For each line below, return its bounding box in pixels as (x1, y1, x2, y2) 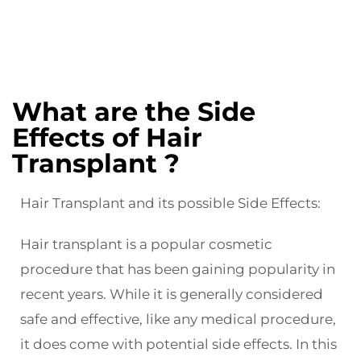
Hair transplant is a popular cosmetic (20, 236, 272, 253)
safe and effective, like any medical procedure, (20, 311, 336, 328)
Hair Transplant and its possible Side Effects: (20, 195, 321, 212)
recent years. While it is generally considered (20, 286, 323, 303)
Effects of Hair (12, 122, 202, 154)
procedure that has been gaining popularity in (20, 261, 335, 278)
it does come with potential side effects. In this (20, 336, 337, 353)
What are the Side (12, 96, 255, 128)
